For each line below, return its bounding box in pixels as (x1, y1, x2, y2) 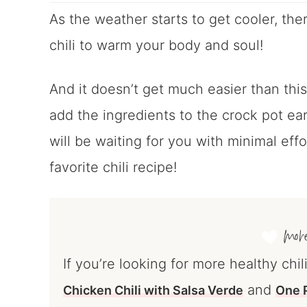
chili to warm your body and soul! (49, 37, 263, 53)
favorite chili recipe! (49, 159, 177, 175)
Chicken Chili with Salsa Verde (63, 283, 243, 297)
